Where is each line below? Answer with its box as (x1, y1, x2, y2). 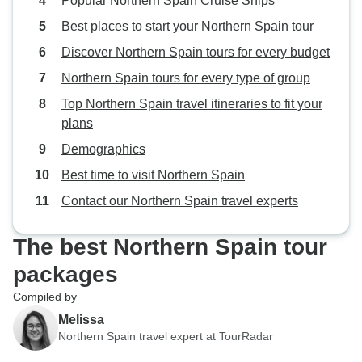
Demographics (61, 142, 145, 156)
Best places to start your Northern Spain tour (61, 19, 314, 33)
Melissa (58, 312, 104, 326)
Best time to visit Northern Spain (61, 168, 245, 182)
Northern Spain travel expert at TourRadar (58, 329, 273, 343)
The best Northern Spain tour (13, 234, 327, 259)
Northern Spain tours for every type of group (61, 71, 310, 85)
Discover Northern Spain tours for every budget (61, 45, 330, 59)
